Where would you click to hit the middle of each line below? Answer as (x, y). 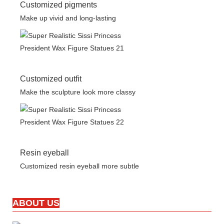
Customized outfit (51, 79)
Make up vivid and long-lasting (68, 18)
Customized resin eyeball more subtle (82, 166)
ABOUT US (36, 203)
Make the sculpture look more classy (78, 92)
